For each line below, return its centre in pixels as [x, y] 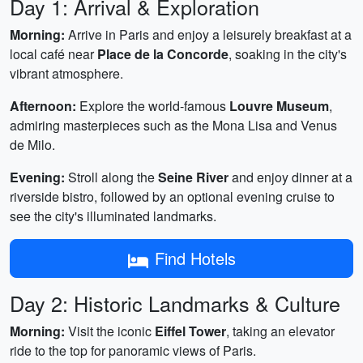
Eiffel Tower [190, 331]
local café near [53, 54]
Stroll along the [111, 177]
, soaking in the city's [288, 54]
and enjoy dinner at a [290, 177]
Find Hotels [195, 258]
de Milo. [32, 145]
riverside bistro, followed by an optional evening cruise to [172, 196]
